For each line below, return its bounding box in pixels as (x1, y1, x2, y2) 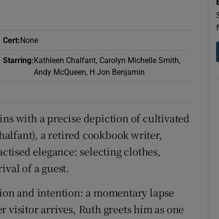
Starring (2, 56, 31, 64)
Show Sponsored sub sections (104, 9, 198, 16)
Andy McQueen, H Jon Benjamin (33, 68, 145, 76)
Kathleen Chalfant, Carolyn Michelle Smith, (33, 56, 180, 64)
